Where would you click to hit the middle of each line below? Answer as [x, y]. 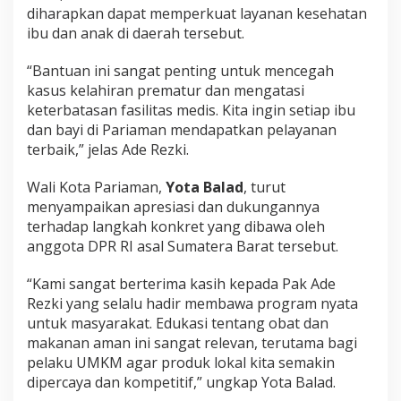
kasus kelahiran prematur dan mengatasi [166, 90]
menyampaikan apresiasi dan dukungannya [173, 206]
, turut [264, 187]
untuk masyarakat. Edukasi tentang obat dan [178, 323]
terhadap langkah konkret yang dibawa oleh [176, 226]
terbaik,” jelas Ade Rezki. [108, 149]
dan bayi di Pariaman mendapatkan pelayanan [182, 129]
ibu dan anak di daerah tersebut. [136, 33]
